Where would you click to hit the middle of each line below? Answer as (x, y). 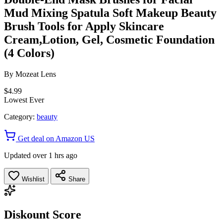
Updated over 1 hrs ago (41, 155)
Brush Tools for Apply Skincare (84, 26)
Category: (19, 116)
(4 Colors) (29, 53)
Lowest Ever (24, 100)
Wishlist (32, 179)
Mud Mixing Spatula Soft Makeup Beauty (110, 13)
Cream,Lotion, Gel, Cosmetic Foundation (109, 39)
